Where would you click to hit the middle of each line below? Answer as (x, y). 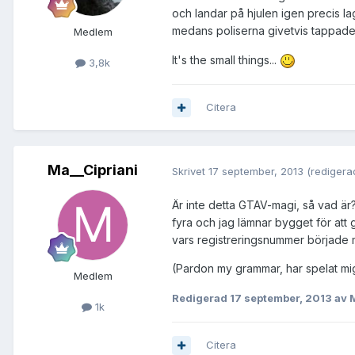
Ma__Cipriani (93, 170)
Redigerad (201, 298)
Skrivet (190, 171)
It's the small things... (226, 59)
